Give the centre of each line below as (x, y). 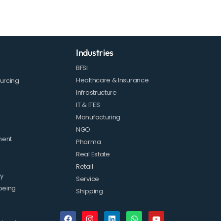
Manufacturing (98, 117)
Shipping (90, 191)
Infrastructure (96, 93)
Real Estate (93, 154)
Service (88, 179)
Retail (85, 167)
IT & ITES (88, 105)
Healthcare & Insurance (112, 80)
